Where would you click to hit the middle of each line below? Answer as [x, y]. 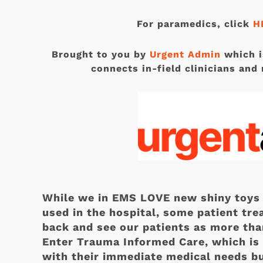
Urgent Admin [185, 54]
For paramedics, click [195, 24]
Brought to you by [100, 54]
